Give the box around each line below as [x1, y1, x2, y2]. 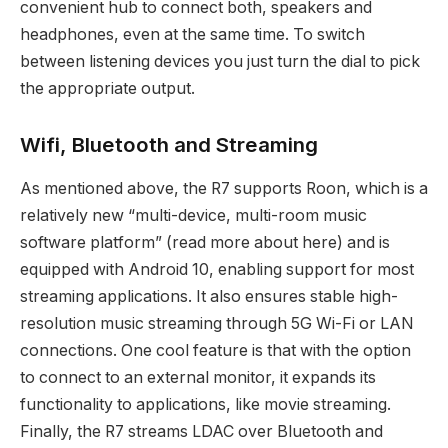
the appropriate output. [20, 79, 195, 99]
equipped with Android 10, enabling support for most [20, 260, 414, 280]
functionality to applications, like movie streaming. [20, 395, 391, 415]
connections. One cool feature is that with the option [20, 341, 411, 361]
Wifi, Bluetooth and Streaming [20, 131, 318, 157]
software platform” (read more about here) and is [20, 233, 390, 253]
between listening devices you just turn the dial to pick [20, 52, 420, 72]
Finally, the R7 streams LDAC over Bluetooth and [20, 422, 383, 442]
